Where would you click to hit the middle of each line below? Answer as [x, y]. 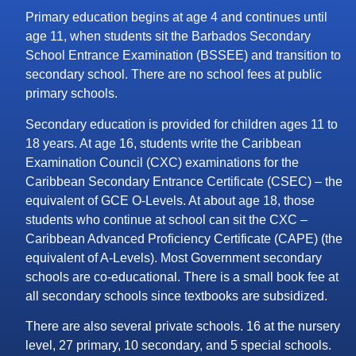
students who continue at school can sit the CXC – [166, 219]
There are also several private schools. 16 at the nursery [183, 327]
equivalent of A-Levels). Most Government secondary [174, 257]
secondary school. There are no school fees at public [174, 75]
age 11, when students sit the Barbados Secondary [168, 37]
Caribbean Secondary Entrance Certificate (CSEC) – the [184, 181]
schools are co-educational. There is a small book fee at [182, 277]
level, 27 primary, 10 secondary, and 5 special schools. [178, 346]
